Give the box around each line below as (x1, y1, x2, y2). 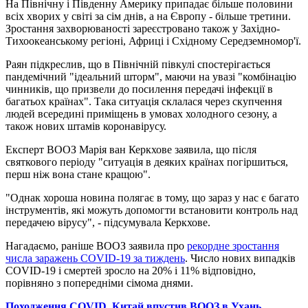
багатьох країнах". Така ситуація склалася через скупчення (5, 95, 282, 107)
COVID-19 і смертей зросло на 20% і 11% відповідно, (5, 264, 256, 276)
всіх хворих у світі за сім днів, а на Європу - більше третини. (5, 10, 291, 22)
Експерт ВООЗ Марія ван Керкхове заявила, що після (5, 143, 256, 155)
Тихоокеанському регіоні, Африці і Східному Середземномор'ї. (5, 34, 301, 47)
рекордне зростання (187, 239, 279, 252)
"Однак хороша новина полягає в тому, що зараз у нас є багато (5, 191, 299, 203)
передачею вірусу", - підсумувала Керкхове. (5, 216, 210, 228)
